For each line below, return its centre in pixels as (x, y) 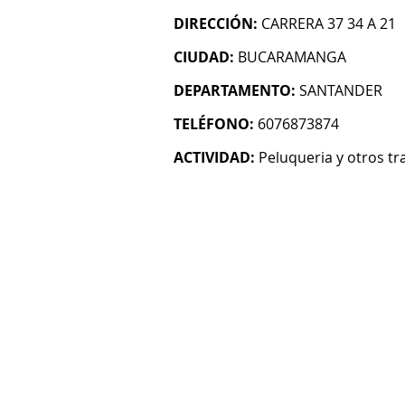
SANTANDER (341, 90)
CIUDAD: (204, 57)
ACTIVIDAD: (214, 157)
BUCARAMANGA (292, 57)
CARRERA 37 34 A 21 (329, 24)
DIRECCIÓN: (216, 24)
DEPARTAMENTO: (235, 90)
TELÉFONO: (214, 124)
